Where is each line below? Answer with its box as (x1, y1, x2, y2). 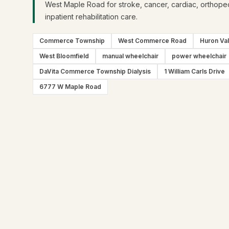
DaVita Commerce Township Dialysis (39, 67, 151, 75)
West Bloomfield (39, 52, 89, 60)
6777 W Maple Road (39, 83, 101, 90)
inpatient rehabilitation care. (45, 12, 138, 21)
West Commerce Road (118, 37, 187, 44)
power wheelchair (172, 52, 226, 60)
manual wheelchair (102, 52, 158, 60)
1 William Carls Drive (164, 67, 225, 75)
